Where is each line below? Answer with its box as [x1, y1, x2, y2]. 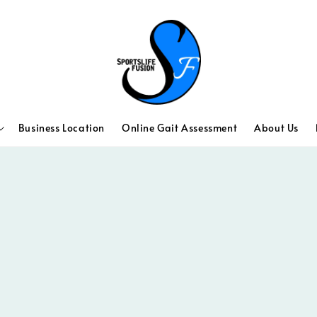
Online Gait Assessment [121, 121, 238, 134]
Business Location [18, 121, 105, 134]
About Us [254, 121, 299, 134]
